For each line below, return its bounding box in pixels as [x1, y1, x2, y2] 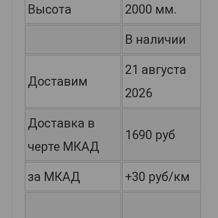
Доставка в [28, 116, 95, 131]
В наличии [125, 32, 186, 47]
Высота [28, 2, 72, 17]
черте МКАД [28, 139, 99, 154]
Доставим [28, 74, 88, 89]
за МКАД [28, 169, 80, 184]
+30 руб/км [125, 169, 190, 184]
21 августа [125, 62, 186, 77]
